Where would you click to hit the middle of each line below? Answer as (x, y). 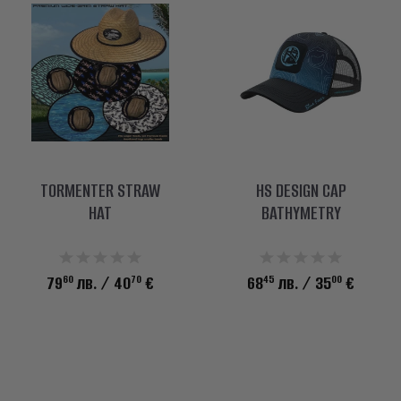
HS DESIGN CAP (301, 190)
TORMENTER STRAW (100, 190)
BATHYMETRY (301, 213)
